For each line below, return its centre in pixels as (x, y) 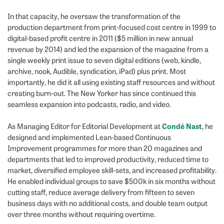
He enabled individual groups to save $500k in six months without (111, 181)
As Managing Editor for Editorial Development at (85, 126)
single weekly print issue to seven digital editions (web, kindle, (104, 60)
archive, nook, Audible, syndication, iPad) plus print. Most (97, 71)
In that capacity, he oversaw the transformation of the (94, 16)
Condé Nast (182, 126)
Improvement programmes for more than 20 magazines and (105, 148)
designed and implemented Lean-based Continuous (89, 137)
